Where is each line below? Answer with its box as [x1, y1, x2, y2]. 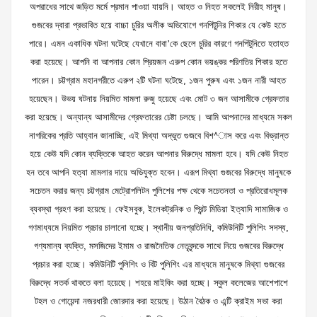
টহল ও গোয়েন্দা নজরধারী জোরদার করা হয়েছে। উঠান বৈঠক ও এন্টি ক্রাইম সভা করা [35, 294, 282, 308]
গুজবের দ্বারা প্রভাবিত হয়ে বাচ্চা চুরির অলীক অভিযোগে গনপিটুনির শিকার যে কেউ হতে [31, 18, 286, 32]
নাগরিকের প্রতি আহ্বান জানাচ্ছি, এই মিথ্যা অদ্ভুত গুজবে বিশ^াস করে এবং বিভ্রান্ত [28, 129, 289, 142]
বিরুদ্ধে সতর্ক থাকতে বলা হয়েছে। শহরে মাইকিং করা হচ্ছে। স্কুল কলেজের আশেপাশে [29, 276, 288, 289]
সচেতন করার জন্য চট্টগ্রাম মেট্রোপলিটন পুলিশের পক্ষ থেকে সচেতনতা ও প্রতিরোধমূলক [30, 184, 287, 197]
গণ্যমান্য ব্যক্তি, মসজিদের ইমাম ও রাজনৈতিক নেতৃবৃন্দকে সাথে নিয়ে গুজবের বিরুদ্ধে [33, 239, 284, 253]
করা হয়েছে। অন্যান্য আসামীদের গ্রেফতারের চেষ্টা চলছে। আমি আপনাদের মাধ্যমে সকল [25, 110, 292, 124]
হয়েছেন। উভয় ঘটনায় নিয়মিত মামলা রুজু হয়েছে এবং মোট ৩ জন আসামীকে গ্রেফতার [28, 92, 289, 105]
